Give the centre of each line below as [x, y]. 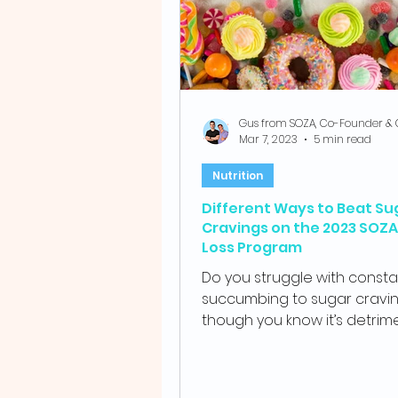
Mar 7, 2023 [268, 139]
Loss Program [252, 247]
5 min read [342, 139]
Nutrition [238, 175]
